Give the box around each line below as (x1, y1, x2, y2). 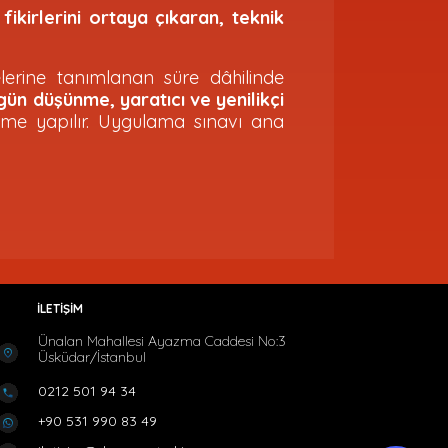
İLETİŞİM (37, 301, 84, 316)
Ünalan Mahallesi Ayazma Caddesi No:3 (38, 332, 286, 350)
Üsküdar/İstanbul (38, 348, 146, 366)
